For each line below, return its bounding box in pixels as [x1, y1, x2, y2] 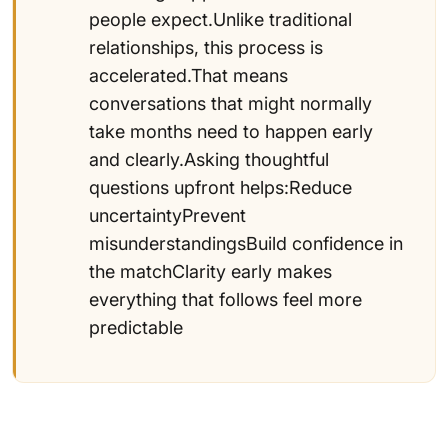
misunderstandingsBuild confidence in [89, 232, 403, 254]
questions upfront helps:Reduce [89, 176, 352, 198]
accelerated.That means [89, 64, 288, 86]
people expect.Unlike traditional [89, 8, 352, 30]
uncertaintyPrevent [89, 204, 246, 226]
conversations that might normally [89, 92, 372, 114]
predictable [89, 316, 183, 338]
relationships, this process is [89, 36, 323, 58]
